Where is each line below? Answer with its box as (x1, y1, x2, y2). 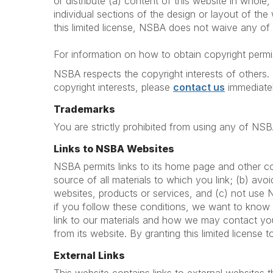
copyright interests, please (54, 81, 170, 93)
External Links (54, 249, 125, 261)
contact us (173, 81, 225, 93)
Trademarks (54, 103, 115, 115)
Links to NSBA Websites (54, 143, 174, 155)
